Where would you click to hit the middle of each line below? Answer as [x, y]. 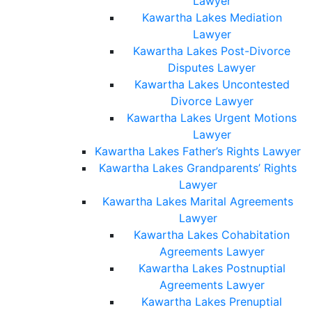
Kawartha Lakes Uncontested [212, 85]
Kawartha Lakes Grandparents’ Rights [198, 168]
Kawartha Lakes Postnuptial [212, 268]
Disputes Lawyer [212, 68]
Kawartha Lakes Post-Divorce [212, 51]
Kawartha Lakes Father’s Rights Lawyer [198, 151]
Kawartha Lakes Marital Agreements [198, 202]
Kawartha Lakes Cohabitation [212, 235]
